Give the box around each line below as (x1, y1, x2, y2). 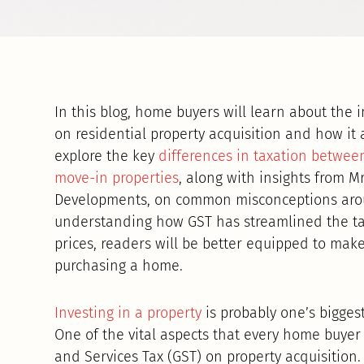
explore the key (54, 146, 159, 165)
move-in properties (54, 168, 180, 187)
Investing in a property (54, 304, 202, 323)
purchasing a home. (54, 256, 184, 275)
